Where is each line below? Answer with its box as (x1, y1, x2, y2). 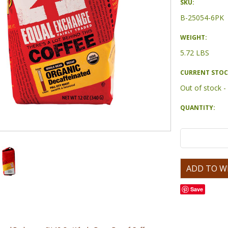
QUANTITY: (180, 103, 215, 112)
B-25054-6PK (180, 13, 224, 22)
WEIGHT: (180, 33, 207, 42)
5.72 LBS (180, 48, 209, 58)
